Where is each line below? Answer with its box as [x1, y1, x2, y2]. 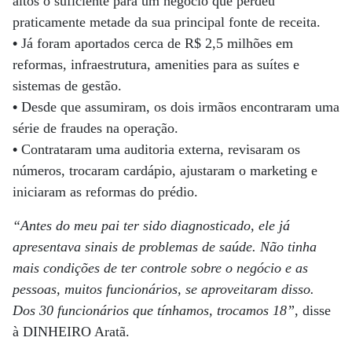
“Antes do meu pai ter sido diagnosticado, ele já [13, 218, 290, 233]
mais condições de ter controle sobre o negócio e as [13, 260, 308, 276]
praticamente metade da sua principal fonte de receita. [13, 14, 321, 30]
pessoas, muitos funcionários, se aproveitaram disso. [13, 281, 314, 297]
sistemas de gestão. [13, 78, 122, 93]
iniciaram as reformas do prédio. [13, 184, 198, 200]
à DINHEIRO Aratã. [13, 324, 130, 339]
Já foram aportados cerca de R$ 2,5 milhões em [21, 35, 293, 51]
